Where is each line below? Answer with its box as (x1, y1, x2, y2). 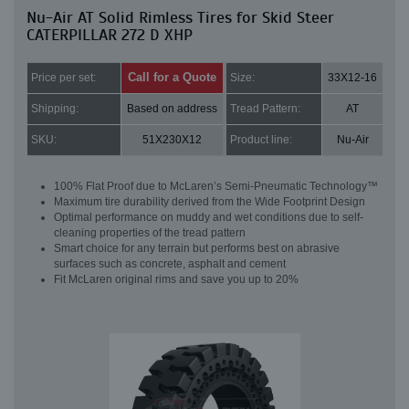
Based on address (127, 102, 217, 116)
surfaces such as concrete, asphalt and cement (54, 257, 286, 271)
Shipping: (31, 102, 79, 116)
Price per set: (31, 71, 96, 85)
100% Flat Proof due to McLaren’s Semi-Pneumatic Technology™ (54, 180, 378, 194)
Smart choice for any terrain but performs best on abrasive (54, 242, 340, 256)
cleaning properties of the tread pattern (54, 226, 246, 240)
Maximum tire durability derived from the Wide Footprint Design (54, 195, 365, 209)
